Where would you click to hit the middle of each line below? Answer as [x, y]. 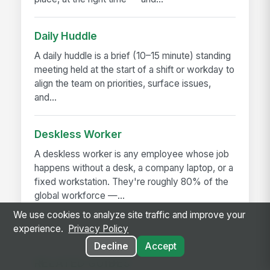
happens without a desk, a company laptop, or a [134, 168]
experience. [39, 229]
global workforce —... [80, 196]
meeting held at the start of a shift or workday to [135, 70]
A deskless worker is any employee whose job [132, 154]
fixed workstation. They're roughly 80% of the [132, 182]
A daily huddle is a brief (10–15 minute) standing [133, 56]
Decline [111, 246]
